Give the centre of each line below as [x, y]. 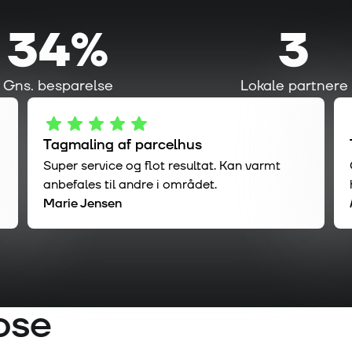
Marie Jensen [82, 204]
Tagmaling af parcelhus [122, 145]
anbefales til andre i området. [130, 185]
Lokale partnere [294, 86]
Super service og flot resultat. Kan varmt [161, 166]
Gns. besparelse [58, 86]
